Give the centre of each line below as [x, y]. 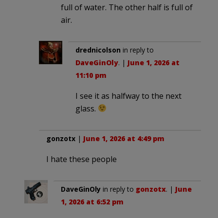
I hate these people [82, 159]
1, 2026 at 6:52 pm [92, 201]
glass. [87, 108]
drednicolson [98, 50]
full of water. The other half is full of [127, 7]
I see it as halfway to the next [128, 96]
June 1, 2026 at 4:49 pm [124, 138]
